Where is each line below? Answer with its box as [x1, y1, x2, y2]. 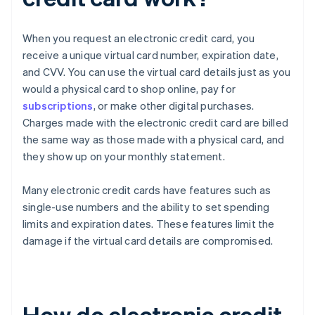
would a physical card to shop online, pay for [22, 82, 236, 96]
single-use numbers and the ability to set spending [22, 200, 270, 214]
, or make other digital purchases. [93, 98, 255, 113]
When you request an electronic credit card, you [22, 31, 255, 46]
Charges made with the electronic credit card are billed [22, 115, 289, 130]
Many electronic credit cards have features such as [22, 183, 271, 198]
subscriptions [22, 98, 94, 113]
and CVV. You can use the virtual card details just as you [22, 65, 291, 79]
